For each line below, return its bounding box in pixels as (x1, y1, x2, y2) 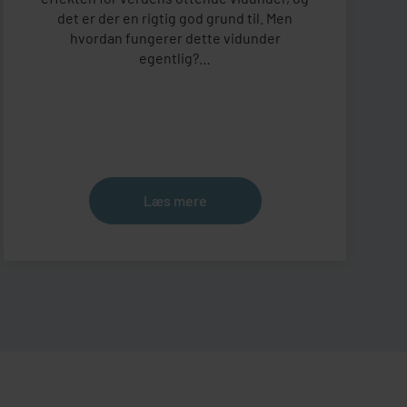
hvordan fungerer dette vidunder (69, 29, 281, 47)
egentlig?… (139, 49, 212, 67)
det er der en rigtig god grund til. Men (57, 9, 293, 27)
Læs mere (143, 192, 207, 209)
